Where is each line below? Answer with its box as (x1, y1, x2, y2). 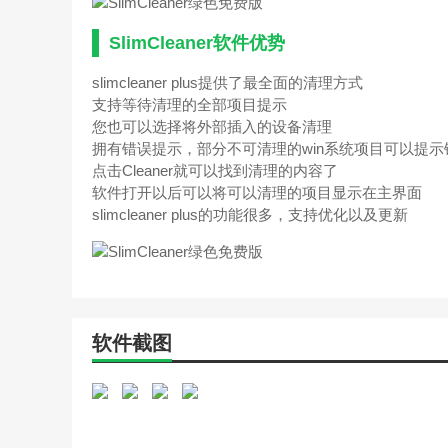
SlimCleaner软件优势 (109, 33, 285, 53)
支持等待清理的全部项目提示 (92, 96, 287, 113)
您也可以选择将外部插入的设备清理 (92, 118, 332, 135)
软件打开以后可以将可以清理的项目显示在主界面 (92, 184, 422, 201)
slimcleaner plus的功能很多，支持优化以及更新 (92, 206, 408, 223)
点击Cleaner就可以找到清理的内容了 (92, 162, 338, 179)
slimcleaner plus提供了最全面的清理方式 (92, 74, 363, 91)
